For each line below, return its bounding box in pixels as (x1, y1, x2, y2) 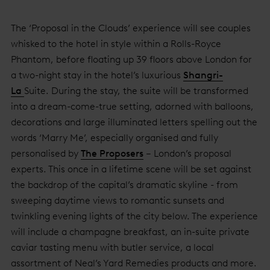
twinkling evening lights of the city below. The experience (11, 210, 258, 222)
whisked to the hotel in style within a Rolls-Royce (11, 38, 221, 49)
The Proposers (81, 148, 143, 159)
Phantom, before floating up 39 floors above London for (11, 54, 252, 65)
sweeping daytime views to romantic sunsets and (11, 195, 224, 206)
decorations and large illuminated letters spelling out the (11, 116, 257, 128)
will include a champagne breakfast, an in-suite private (11, 226, 250, 237)
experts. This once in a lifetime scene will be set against (11, 163, 251, 175)
